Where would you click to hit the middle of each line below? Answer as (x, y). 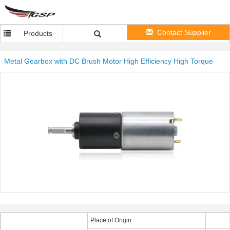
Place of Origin (111, 220)
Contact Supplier (184, 32)
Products (38, 33)
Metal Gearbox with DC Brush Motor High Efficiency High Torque (109, 61)
